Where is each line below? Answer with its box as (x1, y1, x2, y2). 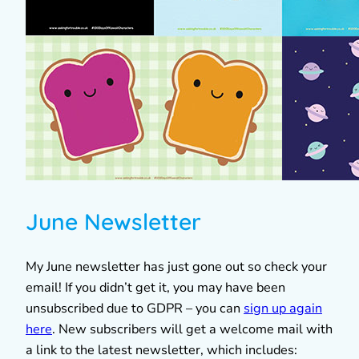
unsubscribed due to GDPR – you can (26, 299, 244, 317)
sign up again (244, 299, 322, 317)
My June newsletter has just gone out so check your (26, 257, 327, 276)
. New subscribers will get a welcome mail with (52, 320, 333, 338)
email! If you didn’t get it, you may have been (26, 278, 285, 296)
